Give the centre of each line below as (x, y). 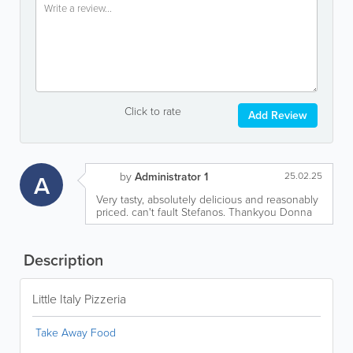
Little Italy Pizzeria (79, 299)
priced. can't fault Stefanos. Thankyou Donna (204, 212)
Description (61, 260)
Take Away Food (76, 332)
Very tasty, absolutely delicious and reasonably (207, 199)
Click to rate (152, 111)
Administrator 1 (171, 176)
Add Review (278, 115)
